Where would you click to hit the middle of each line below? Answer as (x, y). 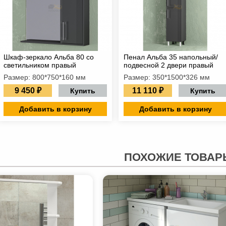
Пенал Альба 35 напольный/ (171, 57)
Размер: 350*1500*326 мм (167, 77)
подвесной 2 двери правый (168, 65)
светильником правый (40, 65)
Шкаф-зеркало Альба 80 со (49, 57)
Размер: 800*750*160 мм (45, 77)
